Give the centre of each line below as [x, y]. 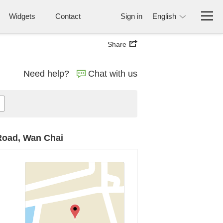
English [164, 16]
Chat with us [113, 74]
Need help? [46, 74]
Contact [68, 16]
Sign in [131, 16]
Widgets [22, 16]
